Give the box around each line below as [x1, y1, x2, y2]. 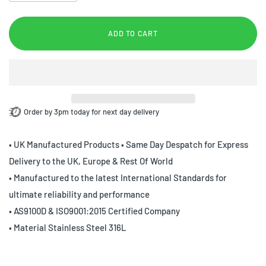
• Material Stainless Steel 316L [9, 221, 126, 233]
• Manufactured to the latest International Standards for [9, 172, 227, 183]
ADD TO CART [108, 28, 158, 39]
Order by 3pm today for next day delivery [24, 107, 159, 117]
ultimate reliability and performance [9, 188, 150, 199]
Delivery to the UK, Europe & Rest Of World [9, 155, 173, 166]
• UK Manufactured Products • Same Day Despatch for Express [9, 138, 248, 150]
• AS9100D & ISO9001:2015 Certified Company [9, 205, 180, 216]
